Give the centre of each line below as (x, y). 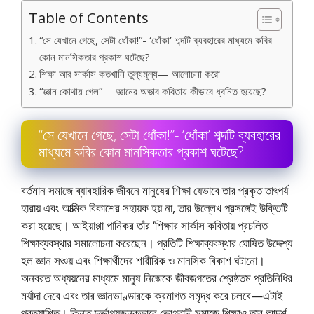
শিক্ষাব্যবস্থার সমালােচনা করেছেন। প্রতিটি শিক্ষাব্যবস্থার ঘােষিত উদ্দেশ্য (157, 243)
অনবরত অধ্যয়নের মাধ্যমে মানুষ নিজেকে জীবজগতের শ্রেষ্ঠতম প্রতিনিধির (157, 278)
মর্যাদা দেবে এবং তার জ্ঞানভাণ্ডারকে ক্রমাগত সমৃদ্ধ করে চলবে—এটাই (152, 295)
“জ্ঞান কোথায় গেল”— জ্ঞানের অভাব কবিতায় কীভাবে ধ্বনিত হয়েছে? (153, 91)
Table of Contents (89, 17)
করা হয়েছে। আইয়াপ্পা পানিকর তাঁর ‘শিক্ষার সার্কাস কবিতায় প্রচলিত (144, 225)
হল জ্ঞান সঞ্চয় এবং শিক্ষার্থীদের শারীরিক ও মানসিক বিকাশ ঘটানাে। (143, 260)
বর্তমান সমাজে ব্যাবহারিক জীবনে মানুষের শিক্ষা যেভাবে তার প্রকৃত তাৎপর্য (155, 190)
